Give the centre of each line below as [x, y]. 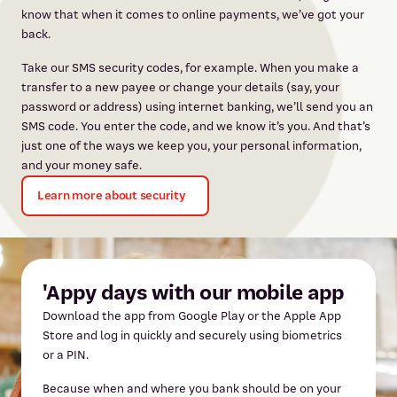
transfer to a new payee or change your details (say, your [180, 87]
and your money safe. [82, 165]
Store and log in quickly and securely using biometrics [192, 335]
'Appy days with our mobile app [194, 292]
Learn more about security [112, 195]
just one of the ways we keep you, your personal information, [191, 145]
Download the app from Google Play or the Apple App [192, 315]
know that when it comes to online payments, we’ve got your [193, 14]
